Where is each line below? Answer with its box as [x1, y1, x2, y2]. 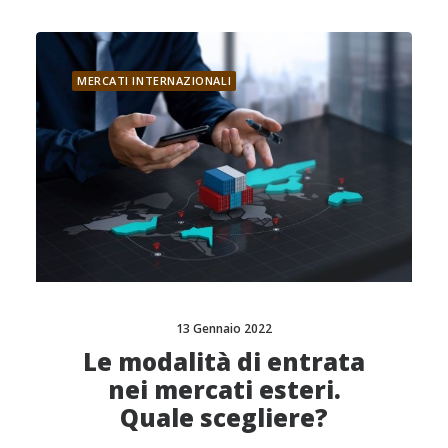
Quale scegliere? [120, 400, 328, 434]
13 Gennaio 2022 [176, 319, 272, 337]
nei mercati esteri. [107, 372, 341, 406]
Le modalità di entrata [83, 344, 365, 378]
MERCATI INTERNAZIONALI [77, 73, 232, 88]
